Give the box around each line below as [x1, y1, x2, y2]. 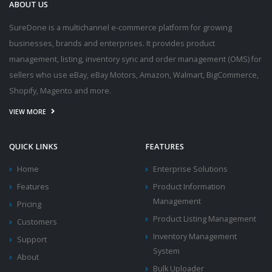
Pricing [17, 199, 41, 210]
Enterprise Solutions [153, 164, 228, 175]
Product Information [153, 182, 225, 192]
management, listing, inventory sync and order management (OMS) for [9, 54, 262, 65]
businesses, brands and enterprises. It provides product [9, 38, 215, 49]
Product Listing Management [153, 214, 256, 225]
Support [17, 234, 47, 245]
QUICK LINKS [9, 141, 58, 152]
